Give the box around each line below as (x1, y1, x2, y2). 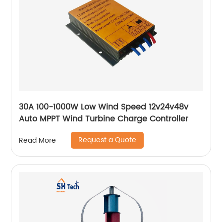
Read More (19, 134, 56, 146)
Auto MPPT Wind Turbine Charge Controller (19, 112, 189, 126)
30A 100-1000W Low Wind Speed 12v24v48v (19, 101, 189, 114)
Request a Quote (78, 134, 137, 146)
